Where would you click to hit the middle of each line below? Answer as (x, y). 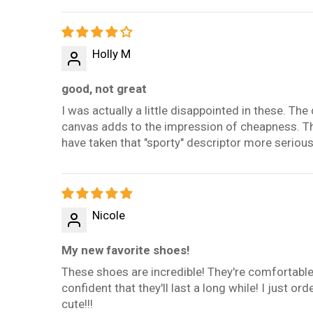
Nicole (109, 216)
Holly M (111, 54)
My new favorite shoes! (126, 250)
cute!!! (77, 304)
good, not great (104, 89)
